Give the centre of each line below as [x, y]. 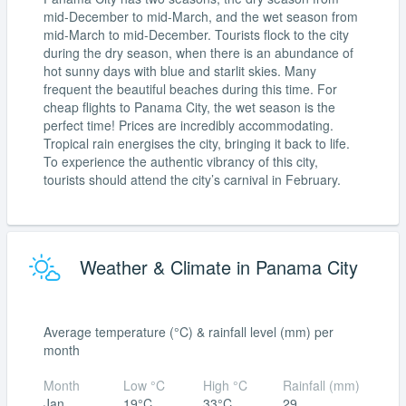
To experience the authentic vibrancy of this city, [181, 161]
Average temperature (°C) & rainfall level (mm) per [188, 331]
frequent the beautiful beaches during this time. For [190, 88]
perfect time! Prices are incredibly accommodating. [188, 125]
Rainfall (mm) [321, 385]
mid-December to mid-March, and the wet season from [201, 16]
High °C [225, 385]
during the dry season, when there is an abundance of [198, 52]
